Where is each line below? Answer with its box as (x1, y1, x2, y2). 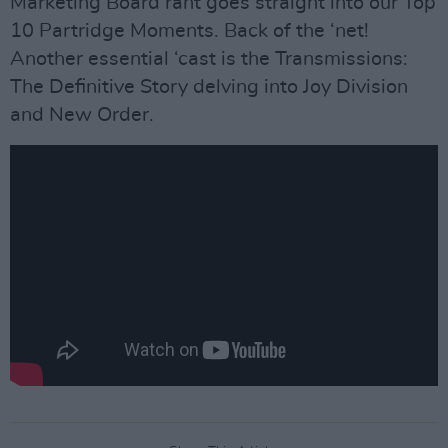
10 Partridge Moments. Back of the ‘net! (10, 20, 369, 41)
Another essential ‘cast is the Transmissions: (10, 48, 408, 69)
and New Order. (10, 104, 154, 125)
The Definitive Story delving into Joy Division (10, 76, 408, 97)
